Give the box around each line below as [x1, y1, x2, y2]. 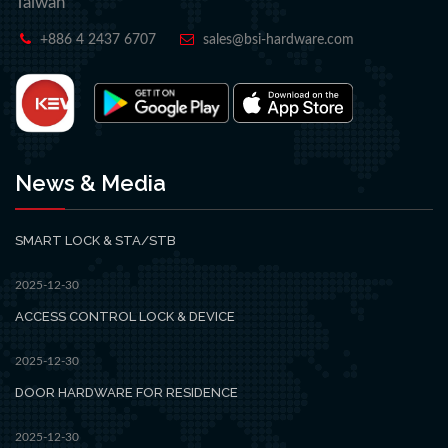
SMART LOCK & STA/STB [15, 232, 176, 248]
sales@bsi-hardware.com [203, 32, 354, 47]
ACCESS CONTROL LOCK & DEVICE [15, 308, 235, 324]
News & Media [15, 169, 166, 196]
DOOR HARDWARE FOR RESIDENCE [15, 384, 238, 400]
